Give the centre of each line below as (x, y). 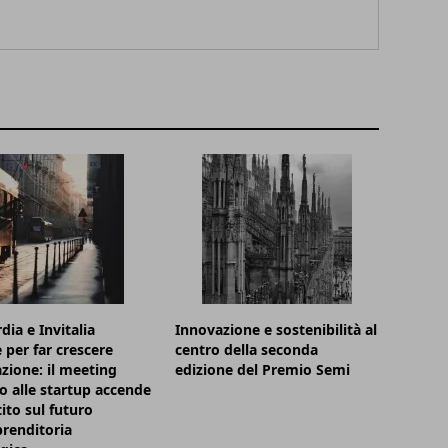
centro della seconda (247, 350)
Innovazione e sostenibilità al (276, 330)
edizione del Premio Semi (263, 370)
